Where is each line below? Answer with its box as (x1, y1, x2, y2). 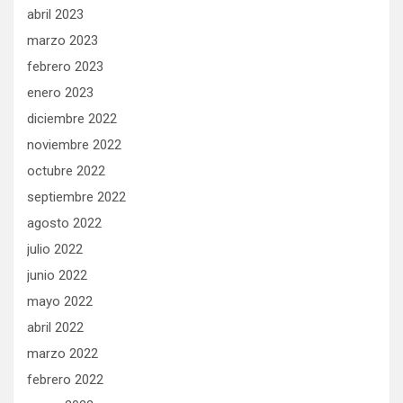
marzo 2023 (27, 32, 98, 49)
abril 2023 (27, 6, 84, 23)
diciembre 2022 (27, 111, 117, 128)
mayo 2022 (27, 293, 93, 310)
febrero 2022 (27, 372, 103, 389)
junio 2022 (27, 267, 87, 284)
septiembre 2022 (27, 189, 126, 206)
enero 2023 (27, 85, 94, 102)
